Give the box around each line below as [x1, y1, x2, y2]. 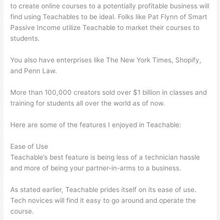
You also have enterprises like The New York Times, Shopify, [10, 56, 202, 64]
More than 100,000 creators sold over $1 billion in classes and [10, 88, 207, 97]
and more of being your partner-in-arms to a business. [10, 164, 182, 172]
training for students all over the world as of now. [10, 99, 165, 108]
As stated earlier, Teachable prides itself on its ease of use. [10, 185, 197, 193]
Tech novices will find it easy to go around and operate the [10, 196, 196, 204]
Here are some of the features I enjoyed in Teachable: [10, 121, 182, 129]
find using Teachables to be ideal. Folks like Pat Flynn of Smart [10, 13, 208, 21]
